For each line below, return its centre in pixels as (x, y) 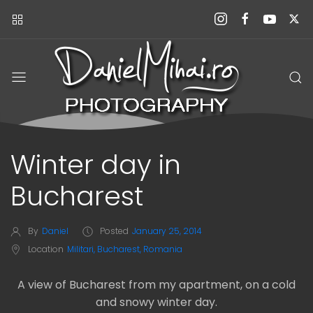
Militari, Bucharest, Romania (125, 249)
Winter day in (96, 164)
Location (46, 249)
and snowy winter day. (156, 303)
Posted (114, 231)
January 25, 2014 (167, 231)
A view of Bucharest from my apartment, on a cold (156, 285)
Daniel (55, 231)
